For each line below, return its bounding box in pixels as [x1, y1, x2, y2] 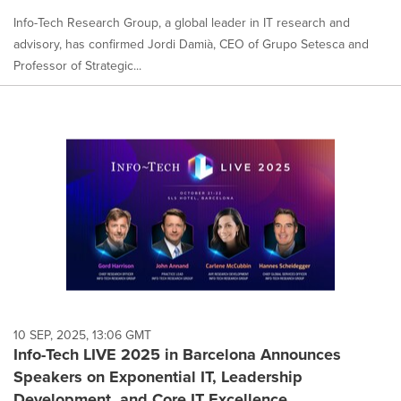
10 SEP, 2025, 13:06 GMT [13, 326, 151, 345]
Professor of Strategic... [13, 55, 141, 74]
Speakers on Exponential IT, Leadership [13, 365, 303, 389]
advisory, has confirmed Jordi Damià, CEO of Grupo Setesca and [13, 34, 369, 53]
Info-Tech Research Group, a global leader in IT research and [13, 13, 350, 31]
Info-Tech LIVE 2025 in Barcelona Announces [13, 343, 341, 367]
